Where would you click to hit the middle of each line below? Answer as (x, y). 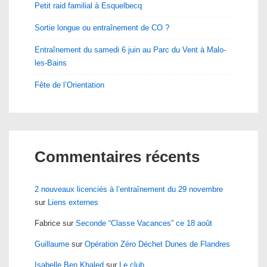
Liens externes (73, 202)
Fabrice (47, 223)
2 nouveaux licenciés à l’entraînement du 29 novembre (129, 189)
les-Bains (51, 63)
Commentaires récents (117, 157)
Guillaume (52, 244)
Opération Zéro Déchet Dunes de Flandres (157, 244)
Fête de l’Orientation (69, 85)
